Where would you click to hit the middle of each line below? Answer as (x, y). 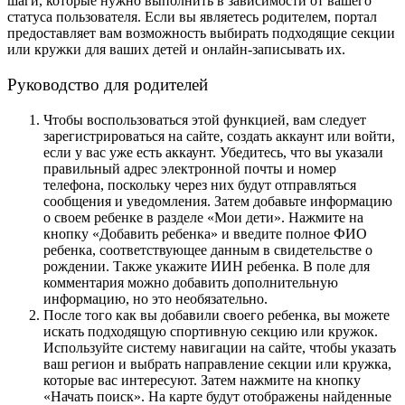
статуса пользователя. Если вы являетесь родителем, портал (192, 17)
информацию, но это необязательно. (155, 298)
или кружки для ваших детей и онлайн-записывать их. (178, 50)
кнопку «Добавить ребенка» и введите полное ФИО (205, 233)
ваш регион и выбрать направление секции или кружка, (217, 363)
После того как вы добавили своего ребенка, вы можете (217, 315)
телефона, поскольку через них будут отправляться (200, 184)
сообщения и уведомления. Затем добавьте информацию (218, 201)
